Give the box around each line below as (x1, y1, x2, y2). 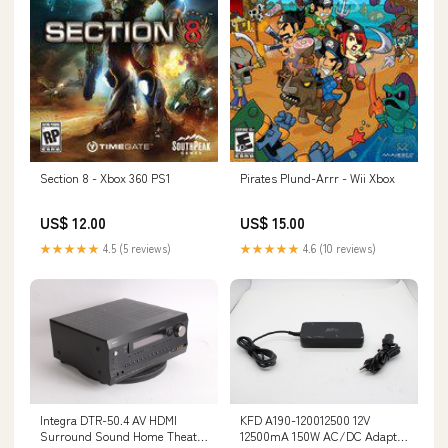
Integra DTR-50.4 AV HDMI (40, 411, 177, 429)
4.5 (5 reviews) (100, 239, 171, 256)
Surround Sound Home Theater (40, 427, 208, 445)
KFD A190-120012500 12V (240, 411, 370, 429)
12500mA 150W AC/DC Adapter (240, 427, 408, 445)
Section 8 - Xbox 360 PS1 (40, 168, 171, 186)
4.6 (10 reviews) (300, 239, 376, 256)
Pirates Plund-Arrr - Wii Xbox (240, 168, 395, 186)
